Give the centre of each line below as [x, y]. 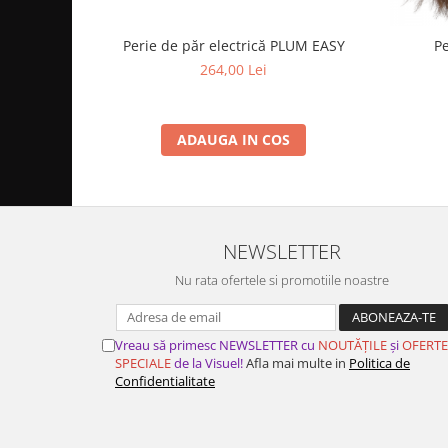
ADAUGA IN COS [233, 140]
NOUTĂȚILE [352, 345]
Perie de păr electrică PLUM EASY [233, 46]
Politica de [379, 363]
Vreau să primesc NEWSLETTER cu [216, 345]
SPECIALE [143, 363]
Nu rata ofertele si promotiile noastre [282, 280]
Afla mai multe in [296, 363]
